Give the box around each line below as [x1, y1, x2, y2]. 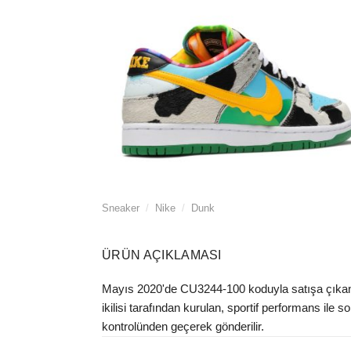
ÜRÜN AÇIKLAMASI [102, 248, 222, 262]
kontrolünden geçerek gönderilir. [102, 320, 264, 334]
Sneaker [102, 202, 139, 215]
